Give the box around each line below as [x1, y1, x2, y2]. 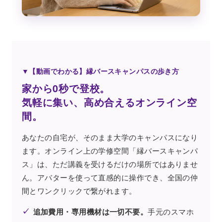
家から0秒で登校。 [22, 81, 111, 96]
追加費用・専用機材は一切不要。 [33, 206, 148, 218]
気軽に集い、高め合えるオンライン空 [22, 95, 197, 110]
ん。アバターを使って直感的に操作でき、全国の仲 [22, 172, 198, 183]
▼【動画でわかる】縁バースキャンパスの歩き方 [22, 66, 179, 76]
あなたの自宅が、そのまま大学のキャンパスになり [22, 132, 198, 143]
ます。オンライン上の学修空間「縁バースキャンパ [22, 145, 198, 156]
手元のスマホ [148, 206, 194, 217]
